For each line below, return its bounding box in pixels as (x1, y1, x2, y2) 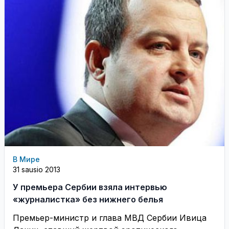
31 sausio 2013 (13, 165, 60, 174)
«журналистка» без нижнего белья (13, 194, 163, 204)
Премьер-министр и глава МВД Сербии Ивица (13, 212, 207, 223)
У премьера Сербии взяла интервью (13, 181, 167, 192)
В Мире (13, 154, 40, 164)
